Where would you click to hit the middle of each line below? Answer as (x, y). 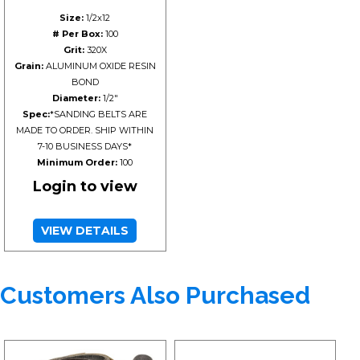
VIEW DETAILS (85, 230)
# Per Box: (77, 33)
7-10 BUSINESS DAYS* (85, 146)
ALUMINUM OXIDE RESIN (99, 65)
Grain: (29, 65)
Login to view (85, 186)
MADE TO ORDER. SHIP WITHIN (85, 130)
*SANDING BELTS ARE (99, 114)
